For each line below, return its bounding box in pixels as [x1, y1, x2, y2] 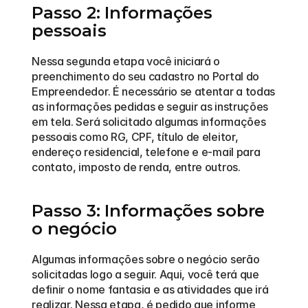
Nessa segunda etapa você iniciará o [32, 54, 221, 68]
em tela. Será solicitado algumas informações [32, 115, 266, 129]
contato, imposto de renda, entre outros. [32, 160, 241, 174]
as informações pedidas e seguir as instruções [32, 100, 268, 113]
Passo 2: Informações [32, 3, 212, 23]
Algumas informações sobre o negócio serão [32, 252, 260, 266]
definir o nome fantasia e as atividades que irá [32, 283, 269, 296]
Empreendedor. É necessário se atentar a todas [32, 85, 275, 98]
